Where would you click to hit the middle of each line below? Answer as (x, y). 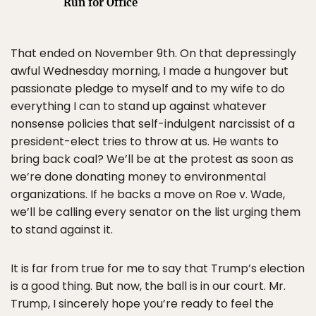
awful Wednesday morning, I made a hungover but (150, 71)
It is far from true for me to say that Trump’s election (158, 268)
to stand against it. (62, 230)
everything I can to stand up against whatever (139, 106)
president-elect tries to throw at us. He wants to (145, 141)
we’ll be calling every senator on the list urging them (156, 212)
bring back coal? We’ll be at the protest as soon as (152, 159)
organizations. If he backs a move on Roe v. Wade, (148, 194)
